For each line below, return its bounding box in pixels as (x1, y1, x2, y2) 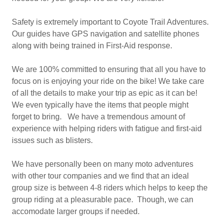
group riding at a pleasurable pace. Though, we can (12, 195, 193, 204)
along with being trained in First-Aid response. (12, 41, 174, 50)
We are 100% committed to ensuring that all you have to (12, 65, 206, 74)
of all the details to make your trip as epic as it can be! (12, 89, 197, 97)
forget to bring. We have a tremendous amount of (12, 112, 185, 121)
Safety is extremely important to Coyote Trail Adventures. (12, 18, 209, 26)
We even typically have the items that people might (12, 101, 188, 109)
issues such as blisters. (12, 136, 95, 145)
